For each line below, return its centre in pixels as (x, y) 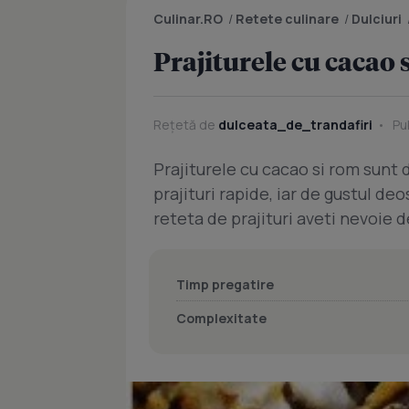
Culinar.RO (188, 19)
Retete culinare (287, 19)
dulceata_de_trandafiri (295, 125)
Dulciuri (377, 19)
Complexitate (221, 318)
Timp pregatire (225, 284)
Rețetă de (186, 125)
